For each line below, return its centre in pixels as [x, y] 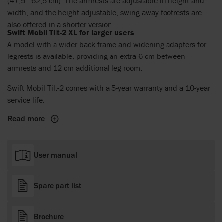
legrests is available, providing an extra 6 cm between [96, 56]
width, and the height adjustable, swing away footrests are [105, 13]
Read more [26, 119]
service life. [26, 100]
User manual [55, 155]
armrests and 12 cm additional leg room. [75, 68]
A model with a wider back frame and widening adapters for [107, 44]
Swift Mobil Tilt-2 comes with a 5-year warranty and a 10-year [109, 88]
